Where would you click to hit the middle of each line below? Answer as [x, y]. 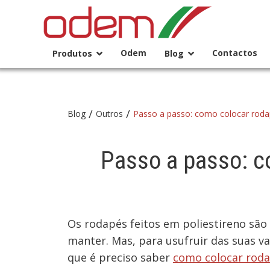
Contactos [235, 53]
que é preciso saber [120, 257]
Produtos [72, 53]
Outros [109, 114]
